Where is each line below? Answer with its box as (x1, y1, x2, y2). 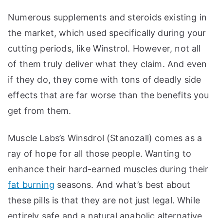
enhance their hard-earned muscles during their (8, 164, 209, 175)
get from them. (8, 106, 72, 116)
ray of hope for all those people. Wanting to (8, 148, 191, 159)
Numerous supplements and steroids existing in (8, 12, 207, 23)
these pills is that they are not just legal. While (8, 195, 200, 206)
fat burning (8, 180, 54, 190)
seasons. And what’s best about (54, 180, 191, 190)
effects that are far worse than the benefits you (8, 90, 209, 101)
